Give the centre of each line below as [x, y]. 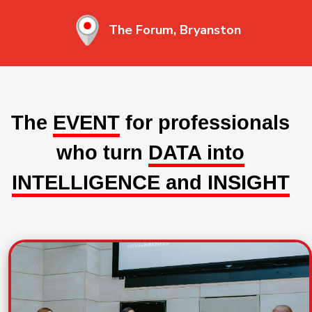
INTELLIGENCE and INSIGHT [150, 182]
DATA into [196, 153]
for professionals [205, 123]
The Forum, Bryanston [174, 30]
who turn [102, 153]
